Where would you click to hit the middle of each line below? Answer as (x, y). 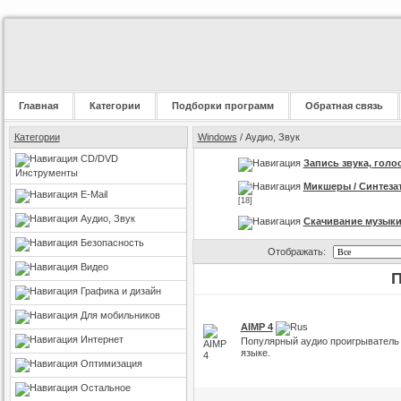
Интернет (102, 339)
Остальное (105, 388)
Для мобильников (120, 315)
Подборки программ (222, 106)
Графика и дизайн (120, 291)
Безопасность (112, 243)
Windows (217, 137)
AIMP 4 (256, 327)
